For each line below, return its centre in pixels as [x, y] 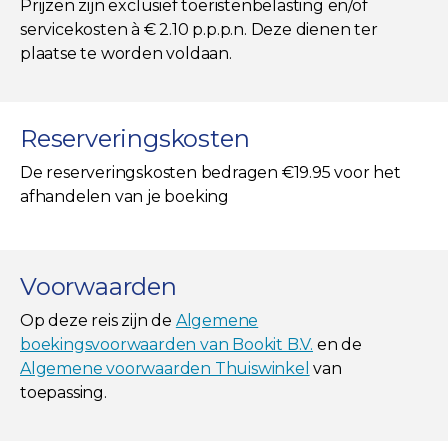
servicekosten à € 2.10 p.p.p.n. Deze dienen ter [199, 29]
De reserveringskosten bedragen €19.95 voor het [210, 172]
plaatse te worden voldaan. [126, 53]
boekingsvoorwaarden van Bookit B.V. [166, 344]
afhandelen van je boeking [125, 196]
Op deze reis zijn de [98, 320]
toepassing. [63, 392]
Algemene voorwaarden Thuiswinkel [165, 368]
